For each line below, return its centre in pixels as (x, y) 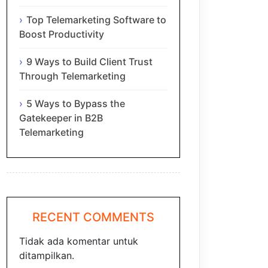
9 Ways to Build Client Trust (89, 62)
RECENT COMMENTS (93, 217)
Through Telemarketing (72, 76)
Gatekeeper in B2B (61, 118)
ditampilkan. (47, 256)
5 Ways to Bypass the (76, 103)
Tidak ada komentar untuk (79, 241)
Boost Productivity (62, 34)
